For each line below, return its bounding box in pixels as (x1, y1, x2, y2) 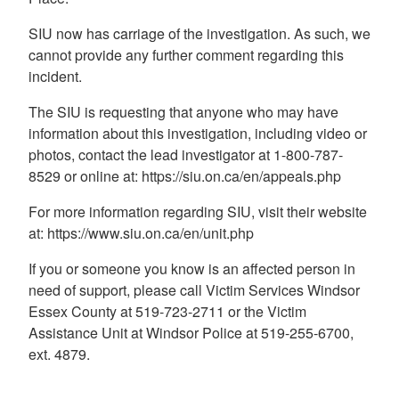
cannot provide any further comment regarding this (28, 44, 344, 65)
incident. (28, 65, 82, 86)
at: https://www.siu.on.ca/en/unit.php (28, 222, 254, 243)
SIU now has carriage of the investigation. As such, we (28, 22, 370, 44)
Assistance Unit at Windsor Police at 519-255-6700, (28, 322, 354, 343)
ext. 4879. (28, 343, 90, 364)
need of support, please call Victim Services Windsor (28, 279, 360, 300)
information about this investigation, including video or (28, 122, 367, 143)
